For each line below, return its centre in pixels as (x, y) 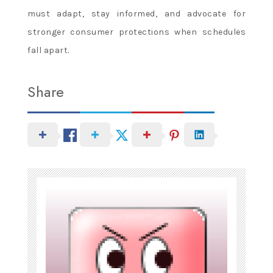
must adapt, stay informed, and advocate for (136, 13)
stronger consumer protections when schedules (136, 32)
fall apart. (48, 50)
